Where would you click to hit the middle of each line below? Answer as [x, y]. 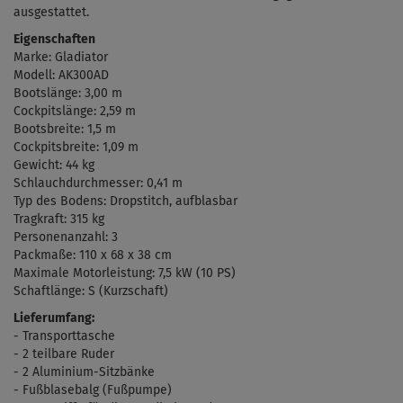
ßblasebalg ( [72, 390]
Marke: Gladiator [61, 57]
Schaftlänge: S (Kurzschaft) [91, 291]
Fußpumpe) [139, 390]
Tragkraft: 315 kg [59, 219]
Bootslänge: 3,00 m [70, 93]
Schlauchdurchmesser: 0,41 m [98, 183]
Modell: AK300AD [61, 75]
